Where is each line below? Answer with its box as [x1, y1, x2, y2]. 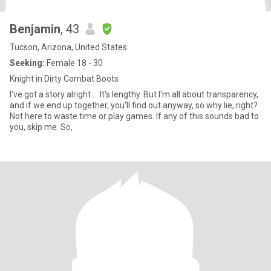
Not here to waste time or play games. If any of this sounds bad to [10, 111, 156, 121]
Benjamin [10, 22, 60, 36]
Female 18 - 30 [45, 58, 103, 68]
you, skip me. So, [60, 122, 73, 132]
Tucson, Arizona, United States [10, 42, 127, 52]
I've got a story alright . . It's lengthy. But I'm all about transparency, [10, 90, 100, 99]
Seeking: [10, 58, 45, 68]
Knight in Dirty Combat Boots [10, 74, 119, 83]
